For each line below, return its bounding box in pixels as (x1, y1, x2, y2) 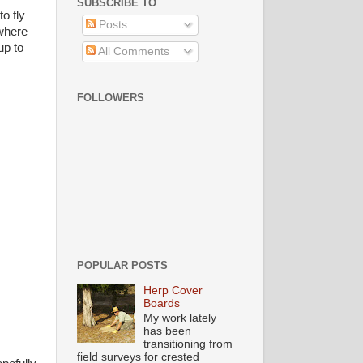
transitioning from (143, 338, 233, 351)
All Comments (96, 45, 170, 58)
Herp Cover (143, 284, 203, 297)
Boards (143, 297, 180, 310)
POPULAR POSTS (76, 258, 168, 271)
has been (143, 325, 191, 338)
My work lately (143, 312, 216, 325)
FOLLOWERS (76, 92, 144, 105)
